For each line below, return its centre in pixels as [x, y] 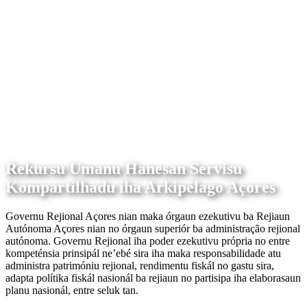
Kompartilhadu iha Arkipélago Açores [140, 187]
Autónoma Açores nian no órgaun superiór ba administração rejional [153, 228]
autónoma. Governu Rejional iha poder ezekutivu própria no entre [148, 241]
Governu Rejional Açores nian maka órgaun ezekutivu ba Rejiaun [148, 216]
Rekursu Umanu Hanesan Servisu [124, 168]
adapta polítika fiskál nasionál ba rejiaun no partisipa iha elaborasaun [153, 278]
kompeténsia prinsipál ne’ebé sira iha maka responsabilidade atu [143, 253]
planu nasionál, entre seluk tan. [72, 290]
